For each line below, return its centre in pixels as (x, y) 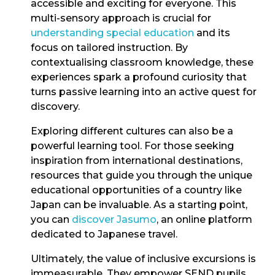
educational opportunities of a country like (136, 190)
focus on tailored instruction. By (109, 47)
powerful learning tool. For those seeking (132, 145)
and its (212, 33)
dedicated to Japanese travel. (104, 234)
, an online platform (204, 219)
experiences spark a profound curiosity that (139, 77)
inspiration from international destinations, (137, 160)
